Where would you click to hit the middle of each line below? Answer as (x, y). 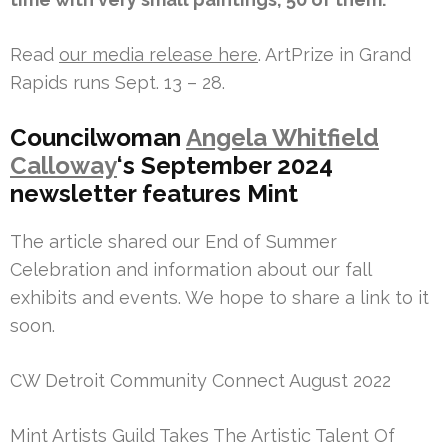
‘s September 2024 (225, 165)
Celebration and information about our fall (190, 269)
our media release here (158, 54)
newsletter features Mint (154, 193)
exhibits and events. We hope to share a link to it (219, 297)
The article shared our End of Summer (173, 241)
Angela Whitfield (282, 137)
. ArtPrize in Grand (334, 54)
